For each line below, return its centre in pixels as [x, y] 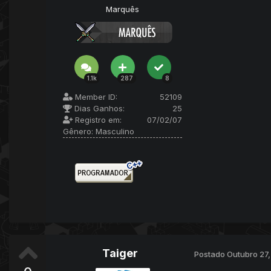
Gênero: [78, 132]
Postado [211, 254]
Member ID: [95, 97]
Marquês [122, 9]
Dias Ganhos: [98, 109]
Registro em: [97, 120]
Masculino [114, 132]
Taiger [120, 253]
